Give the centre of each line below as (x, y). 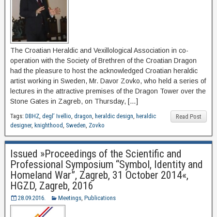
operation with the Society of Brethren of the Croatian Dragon (103, 61)
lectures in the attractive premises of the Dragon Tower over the (108, 91)
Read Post (189, 117)
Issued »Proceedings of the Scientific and (96, 154)
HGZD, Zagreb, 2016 (52, 186)
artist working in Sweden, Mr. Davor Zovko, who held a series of (108, 81)
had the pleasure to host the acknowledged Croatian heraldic (104, 71)
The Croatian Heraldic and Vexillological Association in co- (99, 51)
